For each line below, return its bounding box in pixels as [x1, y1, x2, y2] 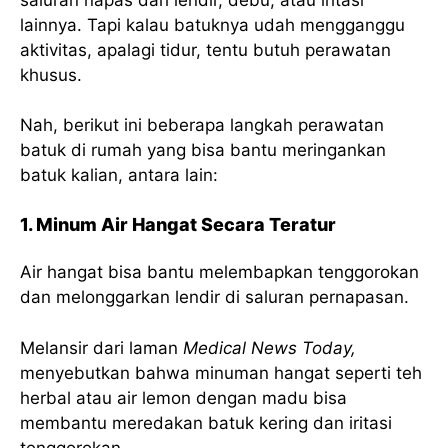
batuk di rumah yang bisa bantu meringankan [20, 140, 386, 161]
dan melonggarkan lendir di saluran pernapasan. [20, 287, 409, 308]
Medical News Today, [183, 337, 356, 358]
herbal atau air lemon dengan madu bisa [20, 387, 347, 408]
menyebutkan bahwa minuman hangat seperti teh [20, 362, 422, 383]
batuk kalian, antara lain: [20, 165, 218, 186]
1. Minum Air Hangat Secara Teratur [20, 213, 336, 235]
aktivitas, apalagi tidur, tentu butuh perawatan [20, 39, 391, 60]
